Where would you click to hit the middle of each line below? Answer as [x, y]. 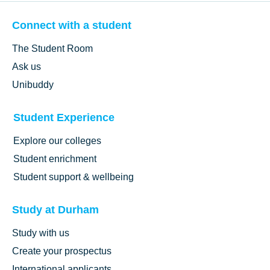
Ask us [27, 67]
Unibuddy [33, 85]
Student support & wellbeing [74, 177]
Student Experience [64, 118]
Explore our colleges [57, 141]
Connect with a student [72, 26]
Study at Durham [55, 210]
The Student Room [52, 49]
